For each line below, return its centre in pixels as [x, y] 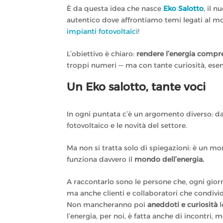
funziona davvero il [101, 160]
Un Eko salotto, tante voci [136, 87]
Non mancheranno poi [107, 204]
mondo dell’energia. [169, 160]
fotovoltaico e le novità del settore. [127, 126]
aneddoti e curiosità [183, 204]
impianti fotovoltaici [103, 31]
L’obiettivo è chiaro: [102, 54]
